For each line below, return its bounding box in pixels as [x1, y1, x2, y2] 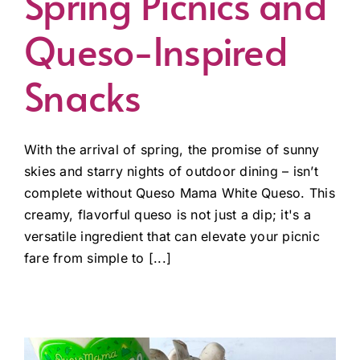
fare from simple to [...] [24, 249, 172, 266]
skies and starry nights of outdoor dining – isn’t [24, 162, 318, 179]
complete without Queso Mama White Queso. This [24, 184, 335, 201]
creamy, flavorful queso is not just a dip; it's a [24, 206, 311, 223]
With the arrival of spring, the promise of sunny [24, 141, 320, 157]
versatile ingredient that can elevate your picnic [24, 227, 320, 244]
